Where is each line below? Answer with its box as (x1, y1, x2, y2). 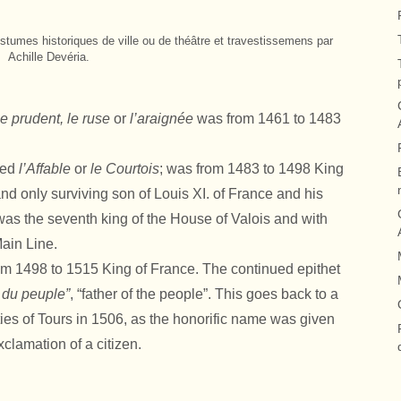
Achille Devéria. (7, 50, 90, 64)
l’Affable (19, 161, 71, 176)
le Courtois (90, 161, 159, 176)
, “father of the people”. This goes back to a (70, 286, 338, 302)
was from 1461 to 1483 (193, 111, 341, 126)
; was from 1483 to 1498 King (159, 161, 344, 176)
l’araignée (130, 111, 193, 126)
